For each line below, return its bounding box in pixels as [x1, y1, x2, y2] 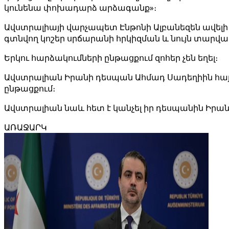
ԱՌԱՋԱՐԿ [4, 122, 47, 133]
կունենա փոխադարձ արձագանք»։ [4, 2, 156, 13]
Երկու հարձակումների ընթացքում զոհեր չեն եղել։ [4, 52, 218, 63]
